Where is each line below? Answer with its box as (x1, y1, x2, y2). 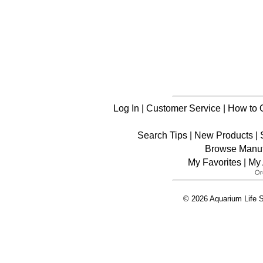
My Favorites (187, 157, 241, 167)
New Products (194, 130, 253, 140)
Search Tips (137, 130, 187, 140)
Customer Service (146, 103, 221, 113)
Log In (113, 103, 139, 113)
